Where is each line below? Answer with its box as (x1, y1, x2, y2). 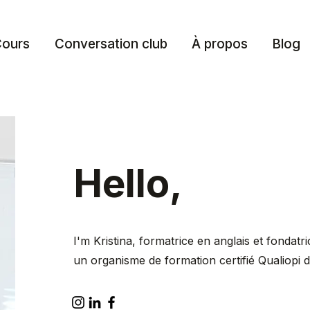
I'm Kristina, (73, 234, 136, 248)
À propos (191, 36, 248, 52)
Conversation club (54, 36, 167, 52)
